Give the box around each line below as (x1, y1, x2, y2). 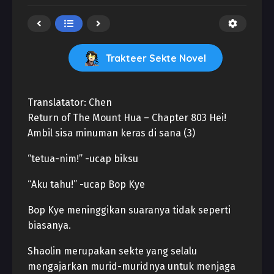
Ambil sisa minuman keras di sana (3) (28, 127, 195, 139)
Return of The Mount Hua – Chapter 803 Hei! (28, 112, 226, 124)
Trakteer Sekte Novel (105, 52, 207, 65)
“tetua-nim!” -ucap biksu (28, 153, 138, 165)
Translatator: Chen (28, 97, 112, 108)
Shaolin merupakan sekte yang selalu (28, 245, 197, 257)
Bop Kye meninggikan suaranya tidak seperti (28, 204, 231, 216)
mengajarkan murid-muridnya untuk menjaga (28, 261, 235, 272)
